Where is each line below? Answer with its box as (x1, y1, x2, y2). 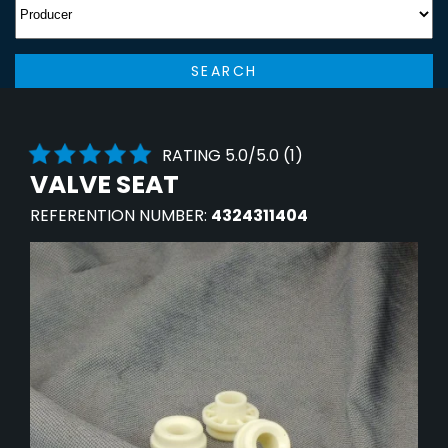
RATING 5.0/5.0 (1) (162, 144, 303, 168)
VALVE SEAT (30, 167, 179, 203)
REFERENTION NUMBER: (30, 204, 211, 228)
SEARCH (190, 60, 258, 81)
